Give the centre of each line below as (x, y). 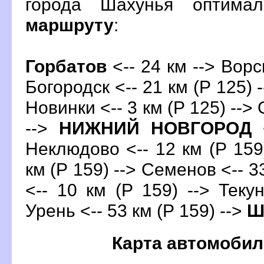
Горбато (66, 66)
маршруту (70, 24)
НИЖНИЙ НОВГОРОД (156, 128)
